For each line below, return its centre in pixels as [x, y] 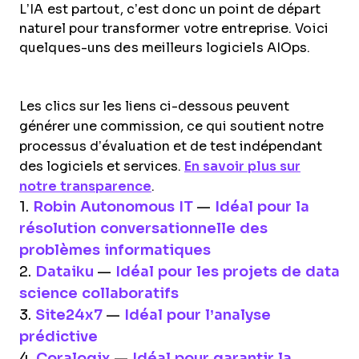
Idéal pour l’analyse [198, 315]
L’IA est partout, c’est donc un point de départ [170, 10]
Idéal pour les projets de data [228, 272]
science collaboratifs [99, 294]
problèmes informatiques [115, 250]
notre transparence [85, 187]
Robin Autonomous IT [113, 207]
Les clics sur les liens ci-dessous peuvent [154, 107]
